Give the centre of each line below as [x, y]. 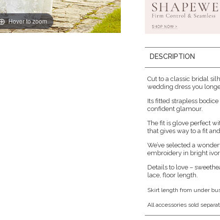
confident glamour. [175, 109]
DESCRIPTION [173, 56]
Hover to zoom [28, 21]
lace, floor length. [173, 175]
